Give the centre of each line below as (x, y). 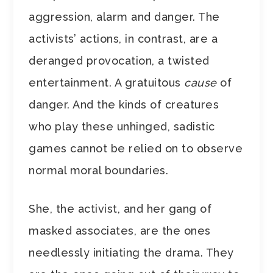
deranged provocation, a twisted (119, 61)
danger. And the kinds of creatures (124, 105)
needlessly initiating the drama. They (131, 253)
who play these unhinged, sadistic (122, 127)
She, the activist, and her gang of (120, 209)
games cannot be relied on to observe (136, 149)
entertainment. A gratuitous (107, 83)
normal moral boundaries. (99, 171)
